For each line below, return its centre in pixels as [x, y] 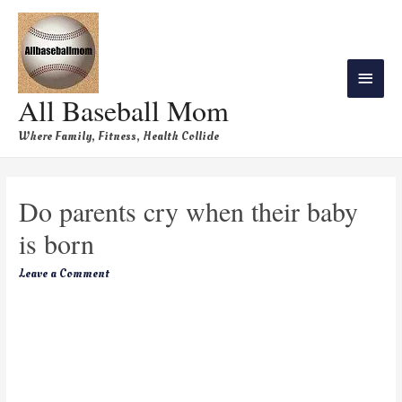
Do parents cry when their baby [189, 211]
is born [57, 244]
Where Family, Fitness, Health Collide [118, 135]
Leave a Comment [65, 274]
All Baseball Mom [123, 109]
